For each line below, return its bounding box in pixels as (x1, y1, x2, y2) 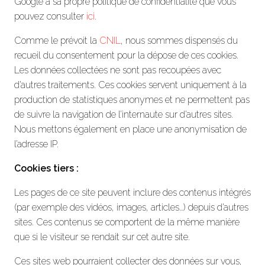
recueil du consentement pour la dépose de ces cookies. (14, 49, 238, 61)
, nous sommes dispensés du (121, 34, 238, 46)
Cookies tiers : (14, 162, 79, 174)
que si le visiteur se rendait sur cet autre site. (14, 231, 190, 243)
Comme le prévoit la (14, 34, 99, 46)
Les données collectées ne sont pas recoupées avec (14, 64, 221, 76)
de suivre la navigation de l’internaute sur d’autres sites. (14, 108, 233, 120)
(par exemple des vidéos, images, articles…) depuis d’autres (14, 201, 248, 213)
